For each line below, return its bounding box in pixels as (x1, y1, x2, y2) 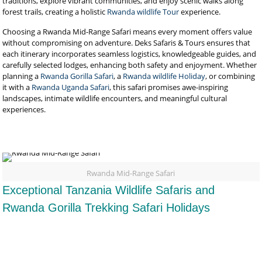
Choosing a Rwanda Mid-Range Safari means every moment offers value (2, 26, 253, 37)
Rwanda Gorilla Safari (40, 71, 114, 81)
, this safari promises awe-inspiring (109, 82, 229, 92)
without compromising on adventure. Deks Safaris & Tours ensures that (2, 37, 251, 48)
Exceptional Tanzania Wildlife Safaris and (2, 184, 215, 196)
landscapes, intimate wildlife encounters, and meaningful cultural (2, 93, 227, 104)
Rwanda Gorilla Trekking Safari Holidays (2, 201, 211, 214)
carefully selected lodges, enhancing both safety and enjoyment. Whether (2, 60, 257, 70)
